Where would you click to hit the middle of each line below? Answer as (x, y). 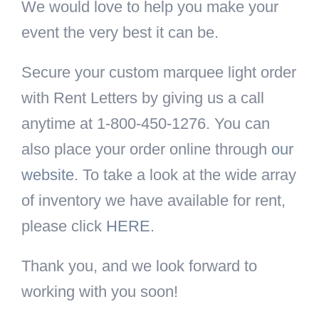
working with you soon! (100, 292)
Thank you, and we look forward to (139, 266)
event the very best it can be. (120, 33)
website (48, 175)
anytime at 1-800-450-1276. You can (146, 124)
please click (62, 226)
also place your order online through (144, 150)
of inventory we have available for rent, (153, 201)
